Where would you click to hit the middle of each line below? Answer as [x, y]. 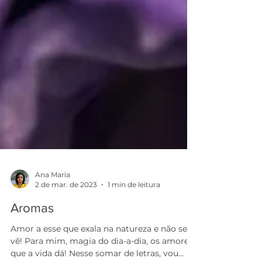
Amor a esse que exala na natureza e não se [99, 252]
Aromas [32, 231]
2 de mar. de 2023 [66, 208]
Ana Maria [53, 198]
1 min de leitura [134, 208]
